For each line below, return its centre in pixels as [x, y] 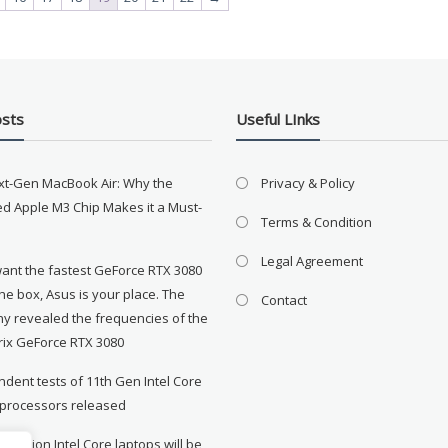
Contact [284, 300]
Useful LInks [278, 119]
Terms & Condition [317, 222]
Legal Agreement [312, 261]
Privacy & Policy [308, 183]
